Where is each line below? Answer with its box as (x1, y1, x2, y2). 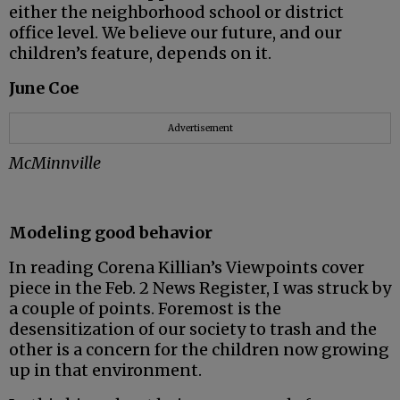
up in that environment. (9, 360, 202, 381)
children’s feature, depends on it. (9, 43, 275, 64)
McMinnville (9, 153, 101, 174)
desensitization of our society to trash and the (9, 319, 377, 340)
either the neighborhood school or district (9, 2, 344, 23)
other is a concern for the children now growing (9, 339, 389, 361)
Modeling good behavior (9, 222, 212, 244)
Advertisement (167, 122, 233, 135)
